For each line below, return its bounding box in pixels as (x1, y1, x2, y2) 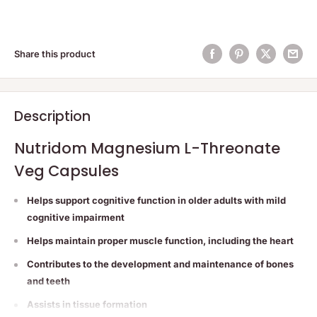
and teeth (27, 275, 70, 287)
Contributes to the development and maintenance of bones (27, 258, 294, 270)
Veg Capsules (14, 161, 119, 182)
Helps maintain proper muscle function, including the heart (27, 235, 294, 247)
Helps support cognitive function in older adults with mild (27, 194, 286, 206)
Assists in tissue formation (27, 299, 147, 311)
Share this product (14, 48, 96, 59)
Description (14, 107, 91, 126)
